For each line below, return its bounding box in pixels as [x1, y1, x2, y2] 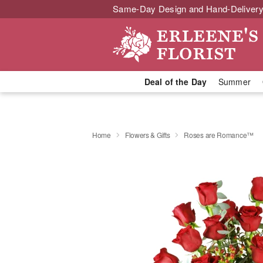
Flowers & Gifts [124, 129, 170, 140]
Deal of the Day [144, 76, 207, 87]
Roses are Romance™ [184, 129, 254, 140]
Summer [218, 76, 251, 87]
